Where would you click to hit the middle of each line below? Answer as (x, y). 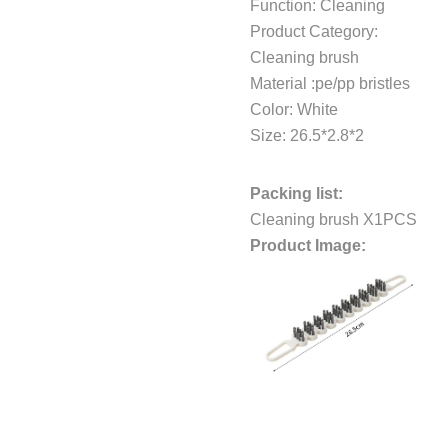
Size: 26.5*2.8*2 (307, 135)
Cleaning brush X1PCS (333, 219)
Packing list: (296, 193)
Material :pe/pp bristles (330, 83)
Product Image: (308, 245)
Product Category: (314, 31)
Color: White (294, 109)
